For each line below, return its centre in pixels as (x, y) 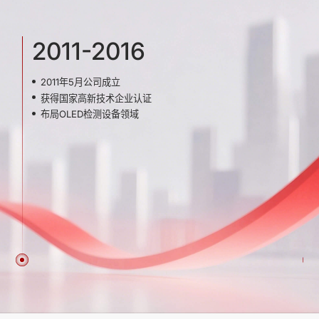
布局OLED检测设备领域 (89, 114)
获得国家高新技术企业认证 (96, 98)
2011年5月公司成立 (80, 82)
